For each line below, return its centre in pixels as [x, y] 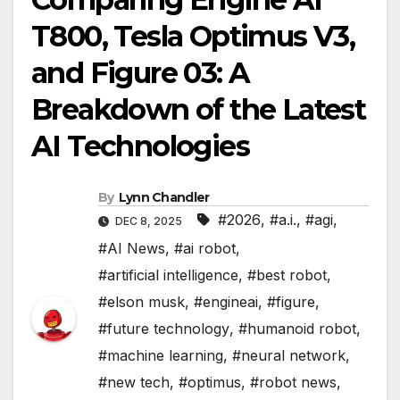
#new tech [134, 382]
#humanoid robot [297, 328]
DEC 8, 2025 [149, 221]
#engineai [226, 301]
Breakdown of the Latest [199, 110]
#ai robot [205, 248]
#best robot [287, 275]
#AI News [132, 248]
